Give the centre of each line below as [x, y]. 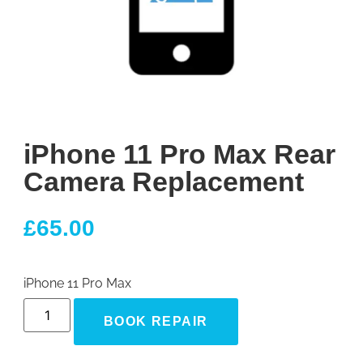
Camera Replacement [164, 182]
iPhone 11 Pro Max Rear [179, 154]
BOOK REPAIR [156, 321]
